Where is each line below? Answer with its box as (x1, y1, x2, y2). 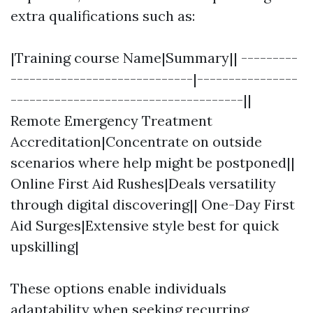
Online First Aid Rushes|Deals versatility (10, 175, 276, 192)
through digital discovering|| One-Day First (10, 196, 295, 213)
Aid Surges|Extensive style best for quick (10, 217, 279, 234)
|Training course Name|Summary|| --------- (10, 49, 298, 66)
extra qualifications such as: (10, 7, 195, 24)
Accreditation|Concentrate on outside (10, 133, 262, 150)
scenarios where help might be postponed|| (10, 154, 295, 171)
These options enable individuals (10, 279, 226, 297)
